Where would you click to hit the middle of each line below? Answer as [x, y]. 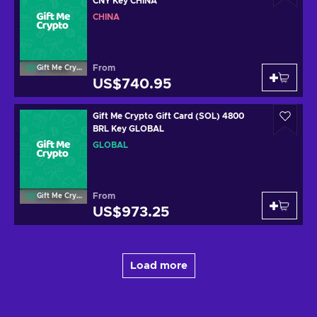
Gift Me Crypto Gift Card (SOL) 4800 [168, 116]
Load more [158, 265]
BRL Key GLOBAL [128, 128]
